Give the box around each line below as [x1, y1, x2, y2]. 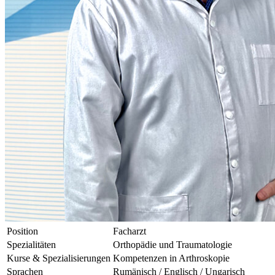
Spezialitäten [7, 239, 56, 250]
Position [7, 226, 38, 237]
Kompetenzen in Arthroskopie [113, 253, 230, 264]
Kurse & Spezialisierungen [7, 253, 110, 264]
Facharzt [113, 226, 146, 237]
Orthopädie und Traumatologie [113, 239, 232, 250]
